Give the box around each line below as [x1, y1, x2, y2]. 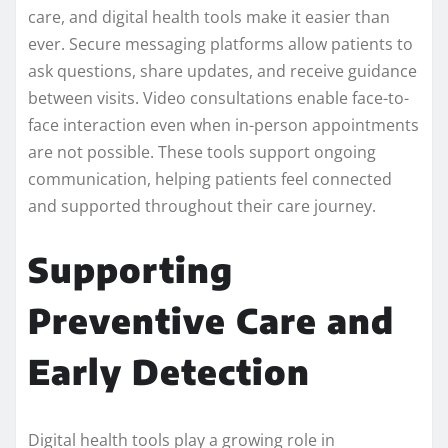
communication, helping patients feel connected [28, 168, 392, 191]
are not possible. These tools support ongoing [28, 141, 376, 164]
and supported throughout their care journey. [28, 195, 376, 218]
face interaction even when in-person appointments [28, 114, 419, 137]
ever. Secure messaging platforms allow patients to [28, 33, 413, 56]
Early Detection [28, 350, 310, 393]
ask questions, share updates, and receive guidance [28, 60, 417, 83]
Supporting [28, 248, 233, 291]
